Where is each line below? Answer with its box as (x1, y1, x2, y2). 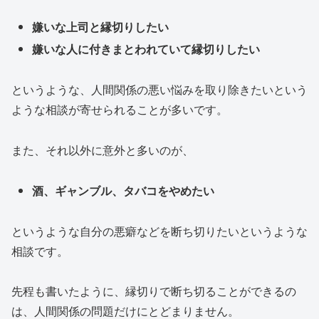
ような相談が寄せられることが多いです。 (11, 101, 228, 118)
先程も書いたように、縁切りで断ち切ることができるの (11, 283, 296, 300)
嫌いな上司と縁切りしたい (32, 19, 169, 36)
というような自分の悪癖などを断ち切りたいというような (11, 222, 308, 239)
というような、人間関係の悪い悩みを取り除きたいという (11, 81, 308, 98)
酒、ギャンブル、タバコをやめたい (32, 182, 215, 199)
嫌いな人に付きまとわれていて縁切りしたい (32, 41, 261, 58)
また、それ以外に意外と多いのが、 (11, 142, 194, 159)
